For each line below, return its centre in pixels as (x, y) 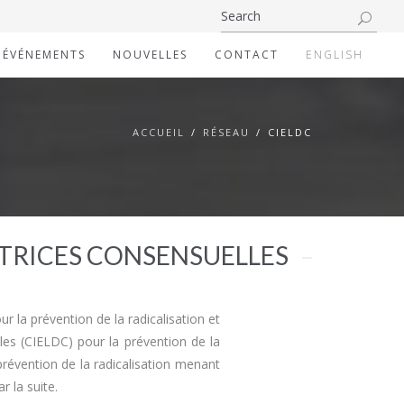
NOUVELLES (150, 55)
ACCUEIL (159, 132)
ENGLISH (335, 55)
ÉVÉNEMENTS (44, 55)
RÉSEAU (226, 132)
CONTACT (247, 55)
